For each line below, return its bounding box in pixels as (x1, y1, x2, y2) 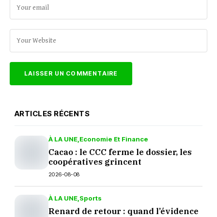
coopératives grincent (48, 156, 141, 167)
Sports (79, 194, 102, 202)
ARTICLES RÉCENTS (15, 109, 90, 118)
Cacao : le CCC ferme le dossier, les (48, 147, 192, 157)
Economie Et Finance (79, 135, 148, 143)
